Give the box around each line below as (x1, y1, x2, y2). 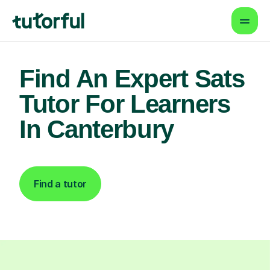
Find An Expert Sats (19, 64, 245, 93)
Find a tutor (34, 178, 87, 190)
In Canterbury (19, 115, 174, 143)
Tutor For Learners (19, 90, 230, 118)
